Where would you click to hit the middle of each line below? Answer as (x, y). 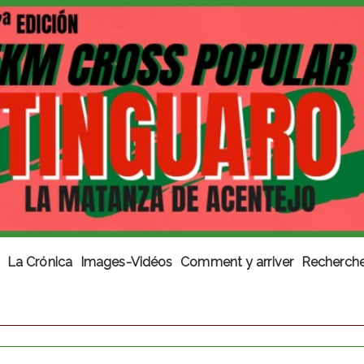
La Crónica (39, 262)
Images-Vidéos (126, 262)
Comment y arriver (237, 262)
